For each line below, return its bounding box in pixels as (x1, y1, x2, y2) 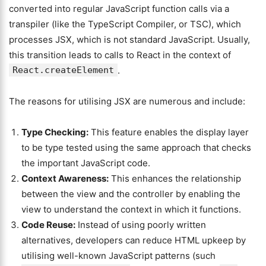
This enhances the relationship (109, 173, 241, 184)
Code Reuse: (21, 219, 75, 230)
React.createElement (12, 65, 114, 75)
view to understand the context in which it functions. (21, 204, 241, 215)
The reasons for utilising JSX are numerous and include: (9, 96, 245, 107)
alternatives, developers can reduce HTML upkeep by (21, 235, 246, 246)
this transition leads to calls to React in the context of (9, 49, 231, 61)
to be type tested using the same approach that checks (21, 142, 251, 153)
